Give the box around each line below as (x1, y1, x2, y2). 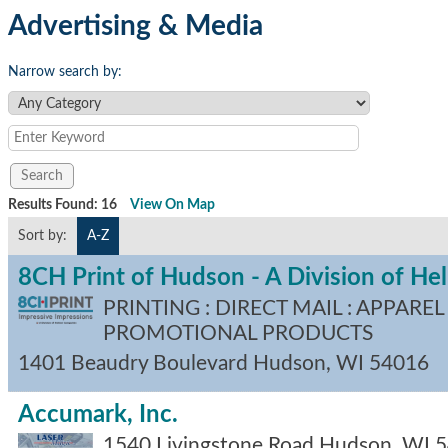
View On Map (130, 198, 215, 212)
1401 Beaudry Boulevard (18, 353, 248, 374)
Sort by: (18, 229, 67, 243)
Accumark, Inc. (18, 403, 178, 427)
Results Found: (8, 198, 101, 212)
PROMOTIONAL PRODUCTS (103, 323, 373, 344)
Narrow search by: (8, 65, 122, 79)
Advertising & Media (8, 12, 263, 40)
